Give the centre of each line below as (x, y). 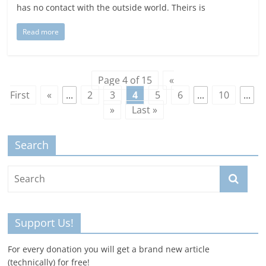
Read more (41, 32)
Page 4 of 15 (125, 80)
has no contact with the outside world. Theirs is (111, 8)
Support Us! (45, 223)
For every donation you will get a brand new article (109, 249)
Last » (145, 110)
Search (32, 145)
